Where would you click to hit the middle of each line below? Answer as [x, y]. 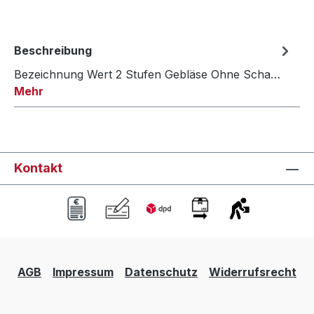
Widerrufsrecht [253, 272]
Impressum [83, 272]
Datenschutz [161, 272]
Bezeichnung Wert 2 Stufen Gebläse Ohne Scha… [147, 75]
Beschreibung [53, 51]
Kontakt [38, 168]
